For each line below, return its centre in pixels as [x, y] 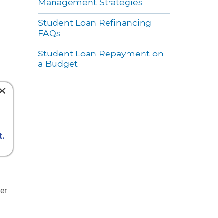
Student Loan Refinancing [94, 22]
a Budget [58, 63]
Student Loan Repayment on [100, 53]
